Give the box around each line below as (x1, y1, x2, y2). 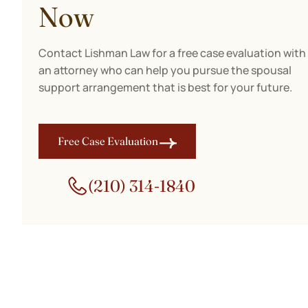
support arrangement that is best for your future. (38, 80, 292, 95)
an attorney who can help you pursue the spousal (38, 63, 291, 78)
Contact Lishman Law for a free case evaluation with (38, 45, 306, 60)
